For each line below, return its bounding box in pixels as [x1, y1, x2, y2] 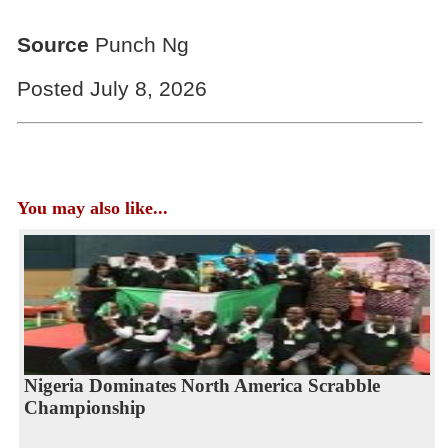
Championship [23, 396, 146, 418]
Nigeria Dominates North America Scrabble [23, 374, 380, 396]
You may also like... [16, 197, 168, 218]
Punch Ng [88, 32, 189, 56]
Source [16, 32, 89, 56]
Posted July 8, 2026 [16, 77, 207, 101]
